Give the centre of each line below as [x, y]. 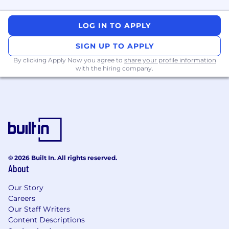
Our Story [26, 188]
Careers [22, 199]
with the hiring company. [114, 68]
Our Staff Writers [39, 209]
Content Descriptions [47, 220]
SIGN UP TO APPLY [114, 46]
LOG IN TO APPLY [114, 26]
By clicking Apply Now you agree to [68, 60]
